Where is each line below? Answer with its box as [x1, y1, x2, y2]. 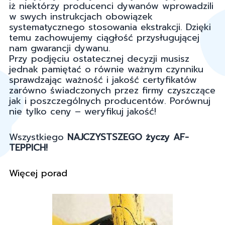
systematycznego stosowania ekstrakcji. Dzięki [9, 20, 211, 35]
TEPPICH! [9, 141, 51, 155]
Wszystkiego [9, 130, 64, 145]
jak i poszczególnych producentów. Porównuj [9, 94, 210, 108]
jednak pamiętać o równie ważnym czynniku [9, 62, 203, 77]
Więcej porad [9, 166, 67, 181]
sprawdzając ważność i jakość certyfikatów [9, 73, 197, 87]
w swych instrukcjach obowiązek [9, 10, 153, 24]
